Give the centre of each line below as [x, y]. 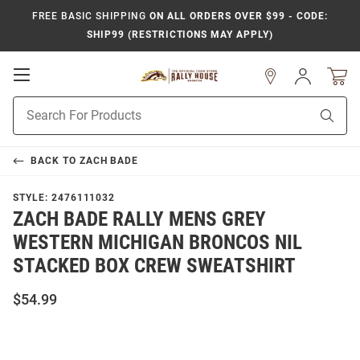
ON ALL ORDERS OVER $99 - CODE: [237, 16]
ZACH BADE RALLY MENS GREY [139, 219]
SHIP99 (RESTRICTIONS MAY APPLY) [180, 35]
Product [33, 104]
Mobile [53, 90]
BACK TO [55, 161]
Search [30, 121]
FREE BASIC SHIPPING [89, 16]
